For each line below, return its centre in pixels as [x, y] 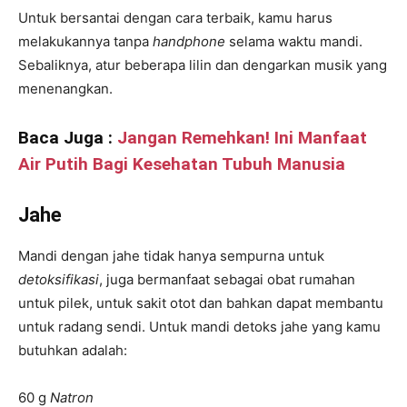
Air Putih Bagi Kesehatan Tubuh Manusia [182, 164]
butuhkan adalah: [73, 351]
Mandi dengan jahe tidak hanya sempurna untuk [171, 256]
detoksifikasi [59, 280]
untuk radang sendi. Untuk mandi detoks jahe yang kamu [199, 327]
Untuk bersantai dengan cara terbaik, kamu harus [175, 18]
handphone [189, 42]
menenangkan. [65, 89]
